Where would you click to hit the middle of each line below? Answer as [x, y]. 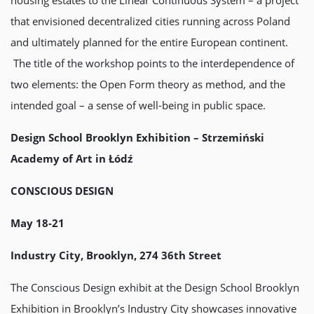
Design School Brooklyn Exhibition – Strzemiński [137, 137]
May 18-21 [37, 223]
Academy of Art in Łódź [71, 158]
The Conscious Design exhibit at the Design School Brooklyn [155, 287]
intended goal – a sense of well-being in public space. [138, 105]
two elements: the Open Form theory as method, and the [148, 84]
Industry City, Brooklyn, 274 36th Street [116, 255]
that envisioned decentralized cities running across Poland [150, 21]
